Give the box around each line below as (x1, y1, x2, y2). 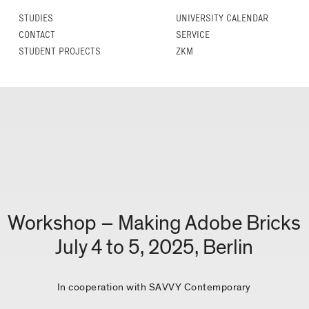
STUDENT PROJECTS (19, 46, 101, 57)
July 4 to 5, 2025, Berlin (54, 234, 253, 261)
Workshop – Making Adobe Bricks (7, 210, 301, 237)
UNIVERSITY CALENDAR (175, 12, 268, 24)
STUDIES (19, 12, 54, 24)
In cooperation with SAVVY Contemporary (57, 280, 251, 294)
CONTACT (19, 29, 56, 41)
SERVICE (175, 29, 210, 41)
